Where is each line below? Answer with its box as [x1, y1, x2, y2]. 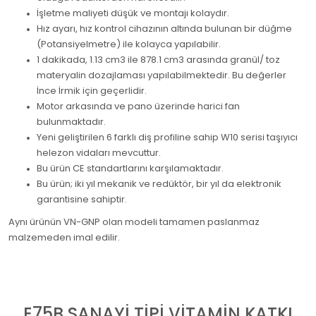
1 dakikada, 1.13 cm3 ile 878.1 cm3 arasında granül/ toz [37, 55, 280, 64]
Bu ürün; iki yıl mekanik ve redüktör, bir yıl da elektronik [37, 179, 281, 188]
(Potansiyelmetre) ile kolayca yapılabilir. [37, 39, 221, 49]
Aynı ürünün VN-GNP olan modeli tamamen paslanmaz [8, 217, 260, 226]
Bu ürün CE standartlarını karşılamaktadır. [37, 164, 224, 173]
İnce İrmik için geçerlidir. [37, 86, 147, 95]
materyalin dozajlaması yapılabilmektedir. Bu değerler [37, 71, 286, 80]
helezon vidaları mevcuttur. [37, 148, 161, 157]
